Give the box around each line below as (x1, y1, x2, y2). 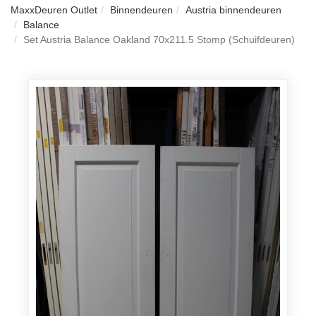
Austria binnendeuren (186, 4, 281, 16)
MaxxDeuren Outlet (11, 4, 97, 16)
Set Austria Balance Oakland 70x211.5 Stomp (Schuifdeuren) (23, 34, 295, 46)
